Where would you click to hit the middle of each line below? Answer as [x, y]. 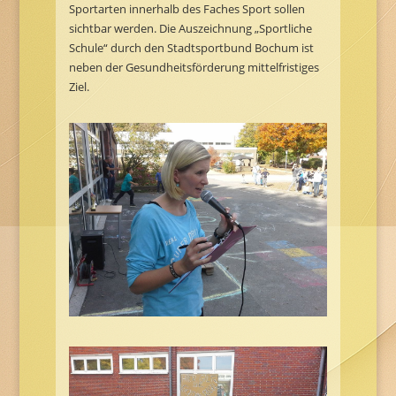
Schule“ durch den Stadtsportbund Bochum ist [191, 48]
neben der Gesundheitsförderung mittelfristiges [194, 68]
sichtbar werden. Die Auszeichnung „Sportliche [190, 29]
